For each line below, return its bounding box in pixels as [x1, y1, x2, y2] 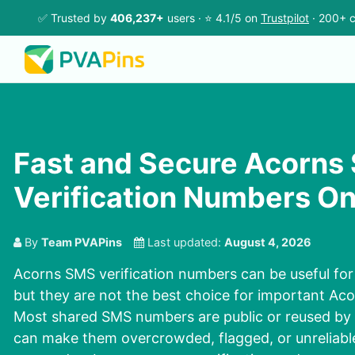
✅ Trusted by [38, 11, 110, 25]
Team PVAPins [41, 235, 122, 250]
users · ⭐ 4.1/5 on [164, 11, 261, 25]
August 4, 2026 [224, 235, 311, 250]
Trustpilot [261, 11, 309, 25]
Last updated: [144, 235, 224, 250]
